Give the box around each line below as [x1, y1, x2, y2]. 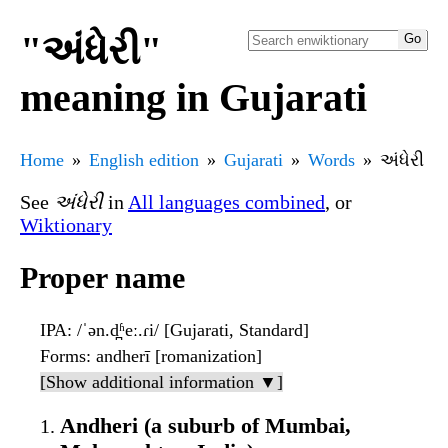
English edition [89, 149, 199, 170]
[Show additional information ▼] [40, 372, 283, 393]
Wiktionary [20, 213, 112, 236]
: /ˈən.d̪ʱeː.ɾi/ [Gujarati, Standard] [67, 320, 309, 341]
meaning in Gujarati [20, 74, 367, 120]
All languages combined [128, 190, 325, 213]
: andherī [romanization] [86, 346, 262, 367]
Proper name [20, 261, 185, 295]
